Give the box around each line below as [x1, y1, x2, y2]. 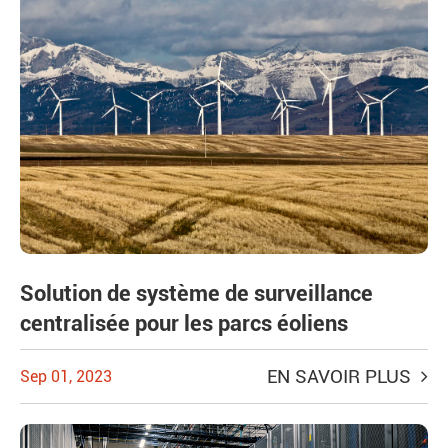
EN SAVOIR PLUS [267, 365, 416, 389]
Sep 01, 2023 [20, 367, 112, 387]
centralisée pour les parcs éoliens [20, 311, 348, 337]
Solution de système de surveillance [20, 281, 373, 307]
